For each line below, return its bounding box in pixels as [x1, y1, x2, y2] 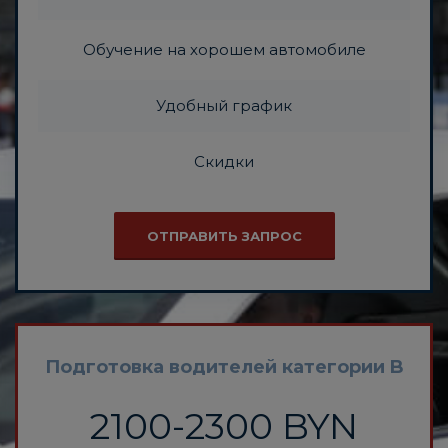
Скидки [194, 152, 254, 172]
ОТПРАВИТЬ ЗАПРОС [146, 228, 302, 245]
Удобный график [156, 96, 292, 116]
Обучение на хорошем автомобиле [82, 40, 366, 60]
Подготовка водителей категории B [44, 356, 404, 379]
